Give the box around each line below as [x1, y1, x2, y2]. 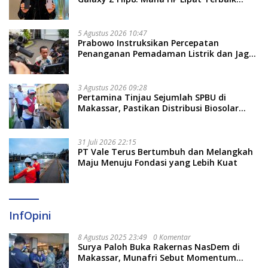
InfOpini [9, 208, 51, 223]
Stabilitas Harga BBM [78, 59, 167, 71]
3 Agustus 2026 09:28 [78, 83, 147, 93]
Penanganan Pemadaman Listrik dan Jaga [78, 48, 254, 60]
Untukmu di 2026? [78, 4, 153, 16]
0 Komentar [153, 232, 191, 243]
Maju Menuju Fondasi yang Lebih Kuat [78, 157, 237, 169]
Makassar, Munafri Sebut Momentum [78, 252, 236, 264]
